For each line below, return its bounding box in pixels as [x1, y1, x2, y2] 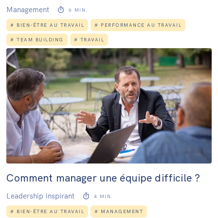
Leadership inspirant [6, 191, 75, 200]
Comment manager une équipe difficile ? [6, 171, 200, 184]
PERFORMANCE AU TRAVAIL [101, 21, 182, 28]
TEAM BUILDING [17, 36, 64, 43]
